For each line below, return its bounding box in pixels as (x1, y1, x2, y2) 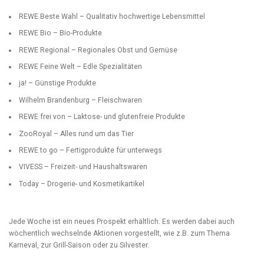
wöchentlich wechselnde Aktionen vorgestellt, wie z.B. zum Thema (9, 229, 230, 237)
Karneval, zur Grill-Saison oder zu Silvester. (9, 240, 149, 249)
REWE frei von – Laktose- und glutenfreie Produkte (19, 113, 186, 121)
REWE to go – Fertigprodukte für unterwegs (19, 146, 163, 154)
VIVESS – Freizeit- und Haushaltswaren (19, 163, 148, 171)
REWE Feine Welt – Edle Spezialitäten (19, 62, 143, 71)
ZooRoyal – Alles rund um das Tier (19, 129, 134, 138)
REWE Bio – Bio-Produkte (19, 29, 103, 38)
